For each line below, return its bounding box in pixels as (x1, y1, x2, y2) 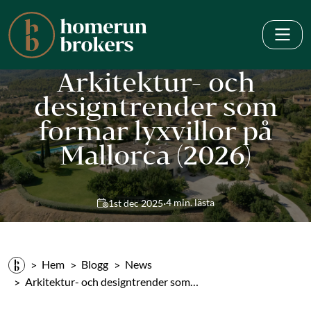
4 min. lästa (165, 197, 215, 208)
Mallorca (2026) (60, 140, 251, 169)
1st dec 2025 (108, 198, 163, 209)
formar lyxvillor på (39, 115, 272, 145)
